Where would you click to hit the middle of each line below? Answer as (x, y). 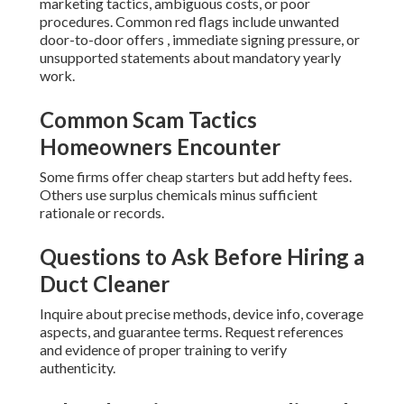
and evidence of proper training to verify (163, 350)
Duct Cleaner (105, 284)
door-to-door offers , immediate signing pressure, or (200, 40)
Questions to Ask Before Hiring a (202, 257)
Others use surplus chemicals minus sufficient (179, 195)
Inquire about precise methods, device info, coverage (202, 314)
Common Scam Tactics (148, 120)
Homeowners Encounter (160, 147)
